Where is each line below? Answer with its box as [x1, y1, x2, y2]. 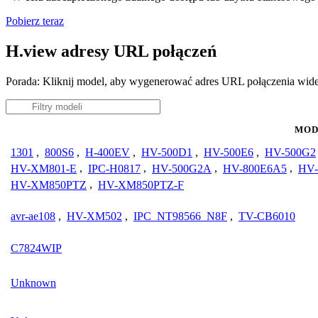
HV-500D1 [141, 146, 192, 158]
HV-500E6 [204, 146, 253, 158]
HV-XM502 [67, 209, 122, 222]
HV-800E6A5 [223, 162, 287, 175]
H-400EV [85, 146, 130, 158]
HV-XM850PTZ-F [98, 178, 184, 191]
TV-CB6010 [238, 209, 295, 222]
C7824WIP [11, 241, 62, 254]
